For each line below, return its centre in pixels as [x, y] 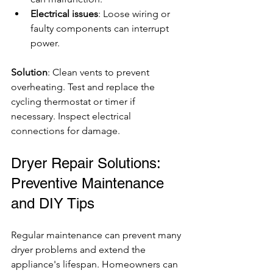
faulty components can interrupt [101, 28]
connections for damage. [66, 130]
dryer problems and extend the [80, 249]
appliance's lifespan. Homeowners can [96, 264]
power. [45, 43]
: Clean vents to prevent [100, 72]
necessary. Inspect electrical [72, 116]
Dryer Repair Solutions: [88, 163]
